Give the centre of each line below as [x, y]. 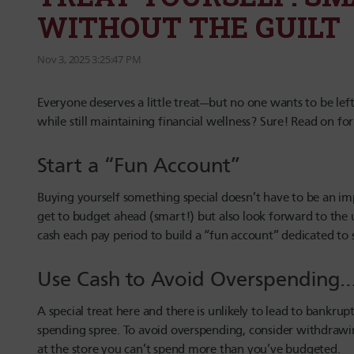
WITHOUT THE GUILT [189, 27]
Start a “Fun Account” [144, 166]
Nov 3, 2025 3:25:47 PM [89, 60]
